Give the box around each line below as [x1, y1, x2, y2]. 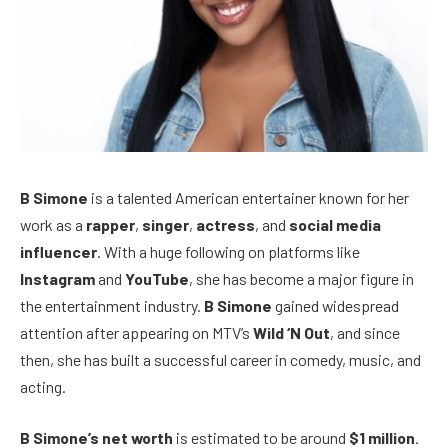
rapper [86, 214, 135, 234]
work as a [20, 214, 86, 234]
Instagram [20, 268, 95, 288]
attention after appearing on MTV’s [20, 322, 253, 342]
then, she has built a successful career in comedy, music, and [20, 349, 421, 369]
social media [289, 214, 381, 234]
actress [196, 214, 255, 234]
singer [142, 214, 189, 234]
